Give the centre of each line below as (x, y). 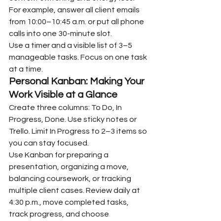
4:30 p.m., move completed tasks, (70, 202)
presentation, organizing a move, (70, 166)
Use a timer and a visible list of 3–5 (71, 45)
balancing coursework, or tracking (71, 178)
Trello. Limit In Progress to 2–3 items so (79, 131)
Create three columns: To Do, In (66, 107)
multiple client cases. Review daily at (75, 190)
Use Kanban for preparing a (59, 155)
